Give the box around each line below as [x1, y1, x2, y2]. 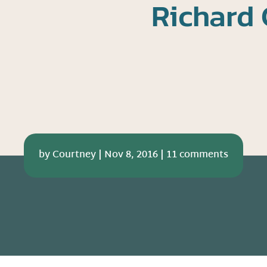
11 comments [166, 147, 228, 164]
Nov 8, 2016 [104, 147, 158, 164]
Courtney [52, 147, 96, 164]
